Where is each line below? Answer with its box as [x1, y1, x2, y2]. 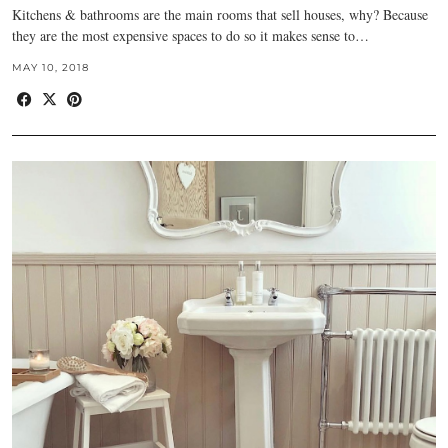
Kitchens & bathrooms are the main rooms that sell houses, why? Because [12, 5, 428, 25]
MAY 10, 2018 [12, 61, 89, 75]
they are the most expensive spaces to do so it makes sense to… [12, 26, 369, 46]
